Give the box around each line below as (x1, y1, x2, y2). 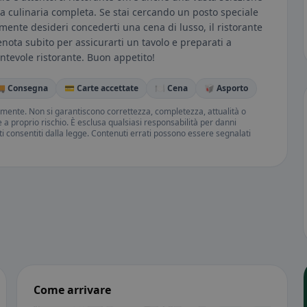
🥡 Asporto (204, 82, 248, 95)
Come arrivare (34, 282, 112, 298)
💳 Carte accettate (64, 82, 138, 95)
